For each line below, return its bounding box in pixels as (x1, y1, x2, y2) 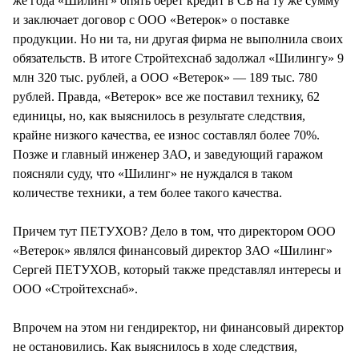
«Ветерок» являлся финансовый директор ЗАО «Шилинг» (13, 243, 333, 257)
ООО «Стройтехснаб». (13, 281, 138, 296)
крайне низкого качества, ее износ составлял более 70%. (13, 127, 320, 142)
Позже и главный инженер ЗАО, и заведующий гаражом (13, 147, 323, 161)
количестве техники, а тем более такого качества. (13, 185, 282, 200)
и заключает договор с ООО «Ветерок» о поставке (13, 12, 289, 26)
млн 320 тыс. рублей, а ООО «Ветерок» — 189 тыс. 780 (13, 70, 317, 84)
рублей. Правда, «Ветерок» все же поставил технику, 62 (13, 89, 320, 103)
